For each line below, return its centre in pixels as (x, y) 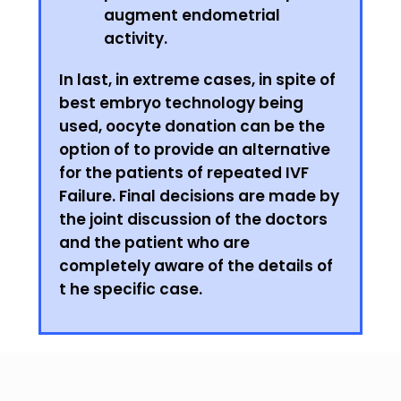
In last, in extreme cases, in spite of (197, 80)
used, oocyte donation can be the (192, 127)
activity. (136, 39)
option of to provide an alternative (195, 150)
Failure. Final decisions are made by (199, 196)
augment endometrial (192, 16)
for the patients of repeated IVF (184, 173)
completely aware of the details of (196, 266)
